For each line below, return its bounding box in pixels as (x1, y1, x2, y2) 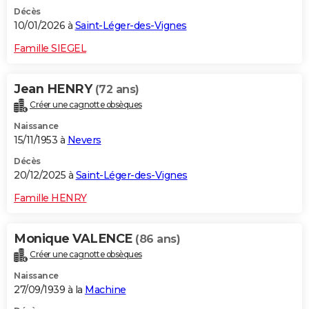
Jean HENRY (14, 81, 95, 97)
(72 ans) (94, 83, 139, 97)
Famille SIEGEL (14, 42, 86, 55)
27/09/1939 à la (14, 283, 85, 297)
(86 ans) (135, 232, 180, 246)
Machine (85, 283, 126, 297)
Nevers (67, 134, 101, 147)
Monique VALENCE (14, 231, 135, 247)
